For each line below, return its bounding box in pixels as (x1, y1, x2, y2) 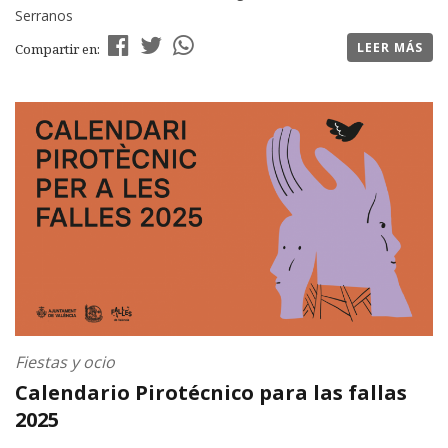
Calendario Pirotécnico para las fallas (15, 379, 407, 407)
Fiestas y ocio (15, 351, 115, 374)
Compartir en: (15, 40, 103, 59)
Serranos (15, 6, 73, 26)
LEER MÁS (357, 39, 423, 57)
